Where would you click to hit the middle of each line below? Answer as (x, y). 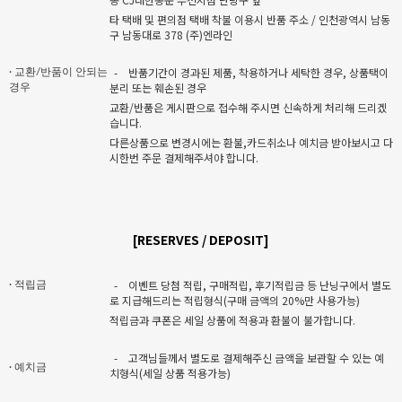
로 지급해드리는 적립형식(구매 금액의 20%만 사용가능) (235, 300)
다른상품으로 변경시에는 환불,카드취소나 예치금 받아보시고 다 (251, 142)
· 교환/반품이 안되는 (58, 71)
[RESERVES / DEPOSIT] (201, 239)
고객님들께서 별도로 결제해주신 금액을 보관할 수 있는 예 (256, 357)
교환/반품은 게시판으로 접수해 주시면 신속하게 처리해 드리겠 (248, 107)
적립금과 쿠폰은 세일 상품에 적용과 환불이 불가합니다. (232, 319)
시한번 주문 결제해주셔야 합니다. (184, 157)
